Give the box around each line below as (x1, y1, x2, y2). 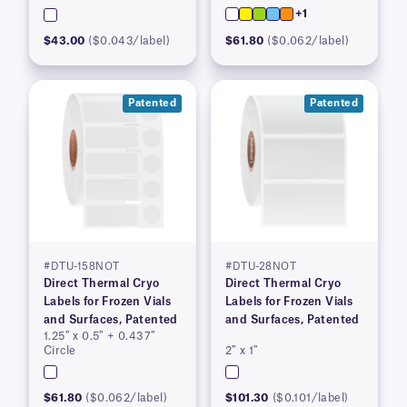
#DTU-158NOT (44, 262, 120, 273)
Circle (44, 345, 76, 357)
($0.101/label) (272, 392, 349, 404)
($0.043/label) (88, 35, 171, 47)
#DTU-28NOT (225, 262, 296, 273)
